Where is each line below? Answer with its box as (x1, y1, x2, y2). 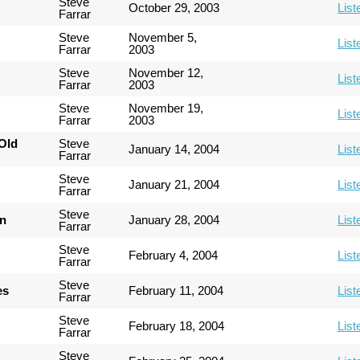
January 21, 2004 (129, 177, 220, 191)
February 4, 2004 (129, 247, 219, 262)
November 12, (129, 65, 204, 80)
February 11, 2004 (129, 283, 224, 297)
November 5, (129, 30, 198, 44)
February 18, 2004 (129, 318, 225, 333)
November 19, (129, 100, 204, 115)
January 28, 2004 (129, 212, 220, 227)
